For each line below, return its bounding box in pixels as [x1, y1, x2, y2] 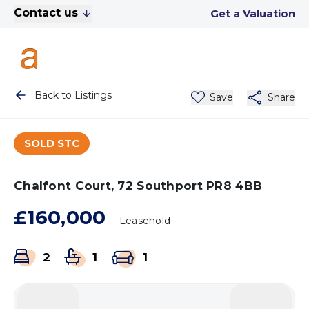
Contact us [14, 6, 78, 19]
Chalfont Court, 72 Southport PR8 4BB [14, 179, 263, 192]
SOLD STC [24, 137, 79, 150]
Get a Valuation [210, 6, 295, 20]
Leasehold [119, 215, 171, 227]
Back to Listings [34, 89, 112, 101]
